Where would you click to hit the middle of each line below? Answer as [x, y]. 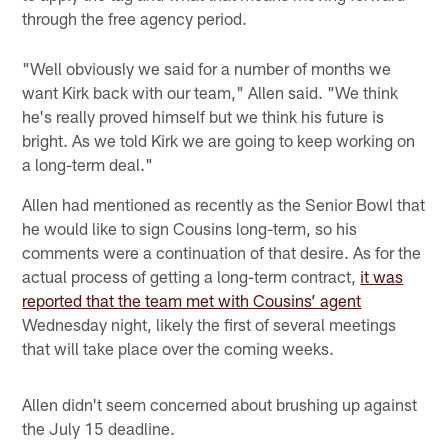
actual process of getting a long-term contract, [191, 275]
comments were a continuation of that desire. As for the [222, 251]
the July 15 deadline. [99, 427]
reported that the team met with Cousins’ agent [192, 299]
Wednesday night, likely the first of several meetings [209, 323]
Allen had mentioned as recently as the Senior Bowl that [224, 203]
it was [382, 275]
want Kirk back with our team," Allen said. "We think [210, 91]
